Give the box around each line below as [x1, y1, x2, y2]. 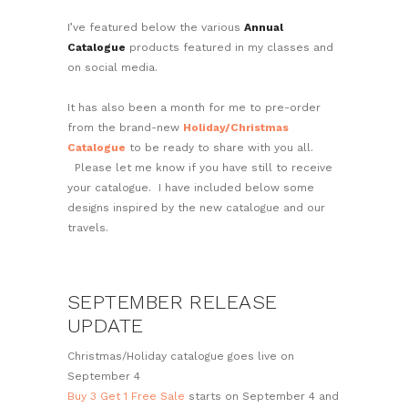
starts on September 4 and [185, 389, 339, 403]
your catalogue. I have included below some [67, 181, 314, 195]
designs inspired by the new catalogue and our [67, 201, 325, 215]
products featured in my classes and [126, 41, 333, 55]
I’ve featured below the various [67, 21, 244, 35]
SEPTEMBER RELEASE [67, 291, 278, 314]
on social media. [67, 61, 158, 75]
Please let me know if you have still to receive [67, 161, 332, 175]
